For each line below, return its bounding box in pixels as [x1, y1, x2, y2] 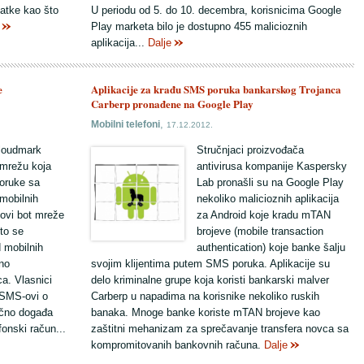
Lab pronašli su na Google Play [197, 176, 344, 188]
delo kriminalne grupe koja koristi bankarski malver [91, 274, 329, 286]
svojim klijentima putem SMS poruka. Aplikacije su [91, 258, 330, 270]
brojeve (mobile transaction [197, 225, 323, 237]
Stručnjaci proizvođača [197, 144, 304, 156]
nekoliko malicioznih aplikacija [197, 193, 339, 205]
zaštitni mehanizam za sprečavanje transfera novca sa [91, 323, 349, 335]
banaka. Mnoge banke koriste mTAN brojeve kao [91, 306, 320, 318]
